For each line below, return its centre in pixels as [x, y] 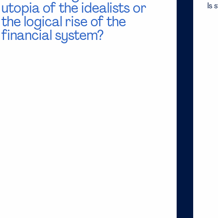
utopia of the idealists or [74, 9]
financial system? [53, 36]
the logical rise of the [64, 23]
